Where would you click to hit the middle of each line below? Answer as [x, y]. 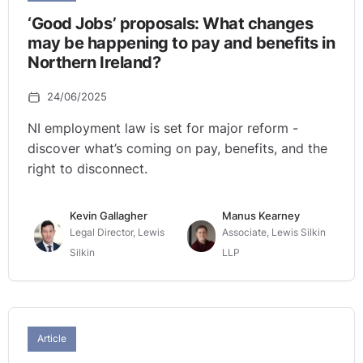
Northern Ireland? [94, 63]
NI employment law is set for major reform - [163, 128]
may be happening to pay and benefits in [181, 43]
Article [52, 338]
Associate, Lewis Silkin [274, 232]
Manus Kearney [261, 215]
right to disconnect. [88, 169]
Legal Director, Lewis [117, 232]
